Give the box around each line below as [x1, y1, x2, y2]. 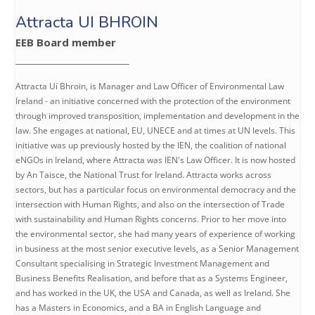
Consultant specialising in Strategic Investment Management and [15, 257, 269, 269]
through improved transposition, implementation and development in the [15, 109, 300, 122]
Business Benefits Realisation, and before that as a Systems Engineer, [15, 271, 288, 284]
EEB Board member [15, 34, 116, 49]
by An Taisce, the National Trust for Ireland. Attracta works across [15, 168, 271, 181]
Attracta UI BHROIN [15, 11, 158, 33]
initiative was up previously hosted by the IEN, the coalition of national [15, 139, 286, 151]
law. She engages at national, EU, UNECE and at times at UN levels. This [15, 124, 295, 136]
